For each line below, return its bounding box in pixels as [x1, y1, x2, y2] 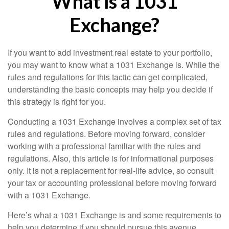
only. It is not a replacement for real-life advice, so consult [8, 165, 213, 176]
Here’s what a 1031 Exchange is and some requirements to [8, 209, 221, 221]
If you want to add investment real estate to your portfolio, [8, 47, 212, 58]
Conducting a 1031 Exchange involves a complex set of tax [8, 116, 221, 127]
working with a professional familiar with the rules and [8, 140, 201, 152]
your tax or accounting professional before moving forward [8, 177, 217, 189]
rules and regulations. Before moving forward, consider [8, 128, 205, 140]
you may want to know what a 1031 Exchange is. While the [8, 59, 220, 71]
